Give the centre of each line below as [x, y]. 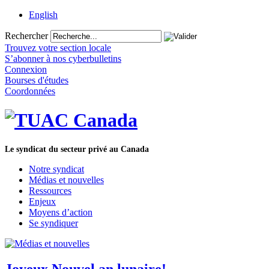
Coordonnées [30, 91]
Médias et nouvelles [66, 180]
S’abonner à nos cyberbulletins [63, 59]
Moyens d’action [61, 212]
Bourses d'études [37, 80]
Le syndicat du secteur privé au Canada [77, 149]
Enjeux [42, 201]
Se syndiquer [53, 223]
